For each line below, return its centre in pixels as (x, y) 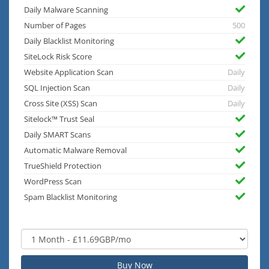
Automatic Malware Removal (75, 151)
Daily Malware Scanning (66, 10)
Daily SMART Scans (57, 135)
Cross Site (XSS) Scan (61, 104)
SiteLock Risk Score (58, 57)
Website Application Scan (69, 73)
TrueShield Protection (63, 166)
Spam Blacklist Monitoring (71, 198)
